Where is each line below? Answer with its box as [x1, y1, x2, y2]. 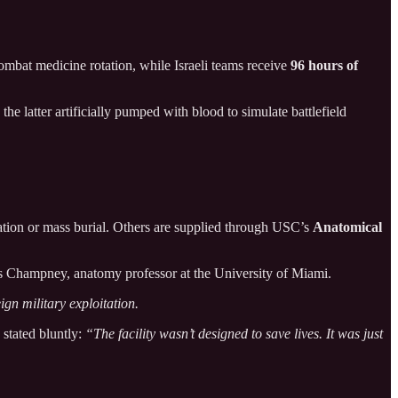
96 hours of [291, 58, 358, 74]
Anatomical [313, 219, 382, 235]
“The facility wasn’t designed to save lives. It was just [85, 325, 383, 341]
